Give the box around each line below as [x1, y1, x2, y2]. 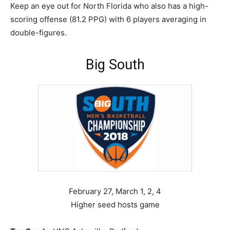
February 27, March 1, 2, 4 [69, 186, 161, 196]
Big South [85, 56, 145, 73]
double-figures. [10, 27, 67, 37]
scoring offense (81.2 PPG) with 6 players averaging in [10, 14, 206, 24]
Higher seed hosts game [70, 199, 160, 209]
